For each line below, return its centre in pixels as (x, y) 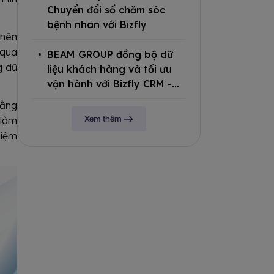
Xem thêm (104, 118)
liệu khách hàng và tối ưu (109, 69)
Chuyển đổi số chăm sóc (106, 9)
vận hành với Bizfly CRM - (109, 83)
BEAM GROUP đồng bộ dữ (110, 54)
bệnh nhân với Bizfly (97, 24)
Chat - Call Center (92, 98)
